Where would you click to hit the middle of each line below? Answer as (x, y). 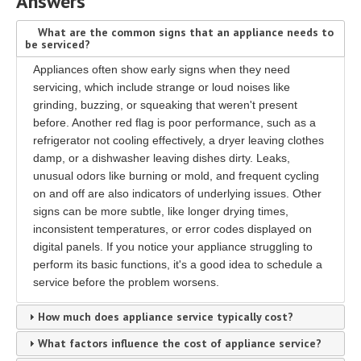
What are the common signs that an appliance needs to (185, 32)
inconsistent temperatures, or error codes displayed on (172, 229)
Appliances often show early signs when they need (161, 69)
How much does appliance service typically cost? (165, 317)
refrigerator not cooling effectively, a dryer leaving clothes (178, 140)
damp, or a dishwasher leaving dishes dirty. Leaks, (161, 158)
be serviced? (57, 44)
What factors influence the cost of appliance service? (179, 344)
